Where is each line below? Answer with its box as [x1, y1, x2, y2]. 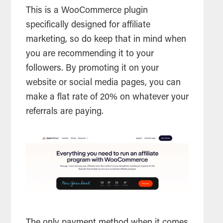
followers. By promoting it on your [26, 64, 159, 73]
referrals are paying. [26, 107, 107, 116]
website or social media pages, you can [26, 78, 181, 88]
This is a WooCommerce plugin [26, 6, 148, 15]
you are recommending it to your [26, 49, 154, 59]
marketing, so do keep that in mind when [26, 35, 187, 44]
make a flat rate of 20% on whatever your [26, 93, 189, 102]
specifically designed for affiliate [26, 20, 151, 30]
